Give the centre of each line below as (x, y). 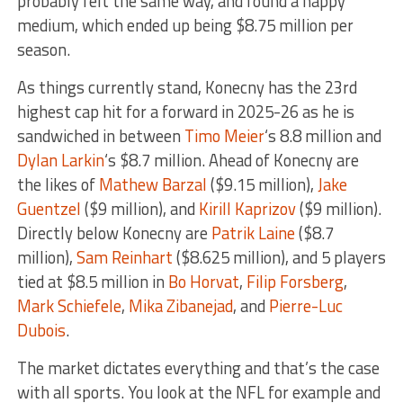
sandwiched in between (100, 136)
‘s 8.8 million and (322, 136)
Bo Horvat (203, 282)
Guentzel (49, 209)
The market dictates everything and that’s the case (198, 368)
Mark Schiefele (69, 306)
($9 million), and (139, 209)
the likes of (58, 185)
